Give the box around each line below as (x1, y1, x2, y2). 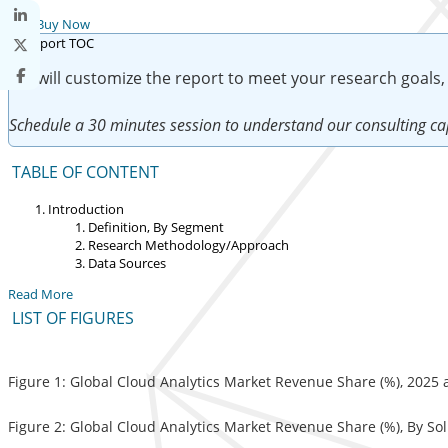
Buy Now (33, 15, 90, 34)
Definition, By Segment (88, 218, 224, 237)
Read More (8, 285, 73, 304)
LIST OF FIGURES (11, 306, 134, 329)
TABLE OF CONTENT (11, 161, 159, 184)
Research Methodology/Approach (88, 236, 289, 255)
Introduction (48, 200, 124, 219)
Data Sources (88, 254, 166, 273)
